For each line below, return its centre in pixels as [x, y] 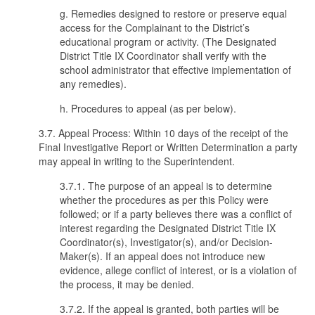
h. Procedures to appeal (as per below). [148, 108]
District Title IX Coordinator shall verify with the [163, 56]
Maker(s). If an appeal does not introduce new [162, 256]
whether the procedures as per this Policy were [164, 200]
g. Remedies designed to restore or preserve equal [173, 13]
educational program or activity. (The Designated [168, 41]
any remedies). [93, 84]
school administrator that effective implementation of [175, 70]
